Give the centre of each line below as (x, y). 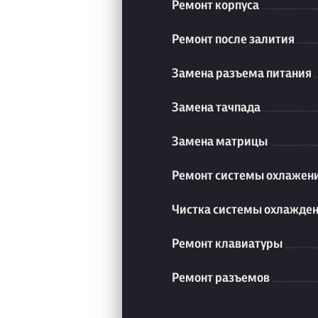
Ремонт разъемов (221, 278)
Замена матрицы (220, 141)
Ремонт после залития (233, 39)
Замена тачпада (216, 107)
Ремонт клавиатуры (227, 243)
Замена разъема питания (242, 73)
